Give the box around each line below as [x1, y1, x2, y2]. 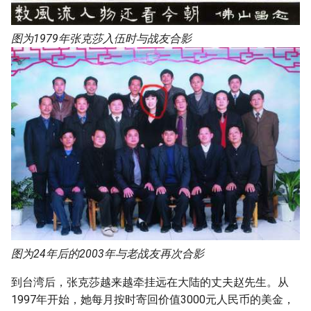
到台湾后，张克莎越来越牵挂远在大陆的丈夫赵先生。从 [11, 275, 289, 289]
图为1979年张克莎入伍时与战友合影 [11, 32, 192, 46]
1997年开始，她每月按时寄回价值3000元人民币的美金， [11, 292, 294, 306]
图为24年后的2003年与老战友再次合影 [11, 246, 204, 260]
